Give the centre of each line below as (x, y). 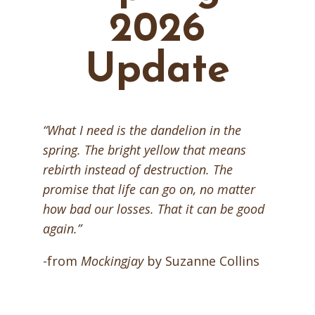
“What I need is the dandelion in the (142, 130)
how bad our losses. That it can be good (153, 209)
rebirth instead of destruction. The (137, 169)
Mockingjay (112, 261)
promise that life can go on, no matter (149, 189)
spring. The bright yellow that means (144, 150)
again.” (62, 229)
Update (157, 71)
